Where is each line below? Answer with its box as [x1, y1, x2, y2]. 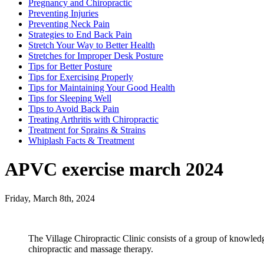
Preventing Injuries [28, 8, 98, 18]
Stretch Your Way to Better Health [28, 39, 155, 50]
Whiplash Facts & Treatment [28, 135, 134, 146]
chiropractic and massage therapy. [28, 243, 153, 254]
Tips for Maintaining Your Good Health [28, 82, 175, 93]
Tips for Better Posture [28, 61, 112, 71]
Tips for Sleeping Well [28, 93, 111, 103]
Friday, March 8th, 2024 [5, 193, 95, 203]
